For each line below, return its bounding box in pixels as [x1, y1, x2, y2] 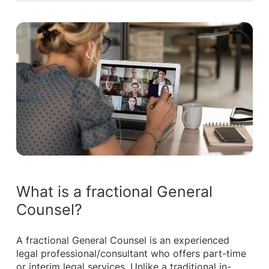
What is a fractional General [16, 182, 213, 201]
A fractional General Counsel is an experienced [16, 235, 229, 247]
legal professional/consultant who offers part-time [16, 248, 246, 260]
